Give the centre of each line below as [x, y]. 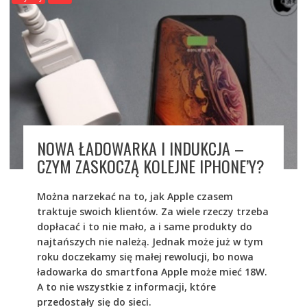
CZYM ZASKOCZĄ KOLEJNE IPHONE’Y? [150, 165]
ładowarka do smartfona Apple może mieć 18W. [152, 271]
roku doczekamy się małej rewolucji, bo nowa [145, 256]
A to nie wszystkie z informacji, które [126, 286]
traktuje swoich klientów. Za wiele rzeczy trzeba [152, 211]
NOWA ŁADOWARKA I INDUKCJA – [140, 148]
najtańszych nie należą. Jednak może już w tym [150, 241]
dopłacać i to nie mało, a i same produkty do [144, 226]
